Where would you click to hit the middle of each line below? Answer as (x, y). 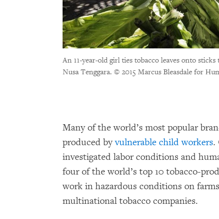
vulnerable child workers (164, 142)
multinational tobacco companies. (130, 201)
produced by (89, 142)
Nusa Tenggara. (88, 72)
